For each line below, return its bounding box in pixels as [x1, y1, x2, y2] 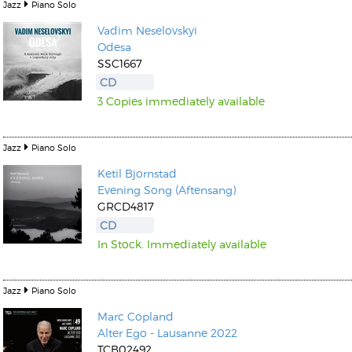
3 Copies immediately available [97, 94, 265, 108]
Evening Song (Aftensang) [97, 183, 236, 196]
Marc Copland [97, 310, 174, 323]
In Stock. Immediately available [97, 237, 266, 251]
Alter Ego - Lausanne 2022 [97, 326, 237, 339]
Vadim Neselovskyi [97, 24, 197, 37]
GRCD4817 [97, 200, 154, 213]
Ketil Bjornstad [97, 167, 177, 180]
